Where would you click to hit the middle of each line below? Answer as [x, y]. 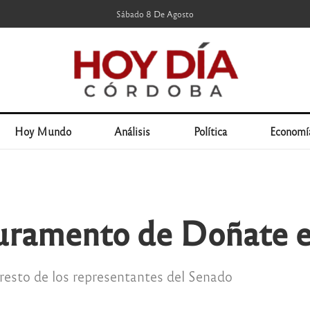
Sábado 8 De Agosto [155, 14]
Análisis [133, 131]
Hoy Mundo [43, 131]
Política [210, 131]
